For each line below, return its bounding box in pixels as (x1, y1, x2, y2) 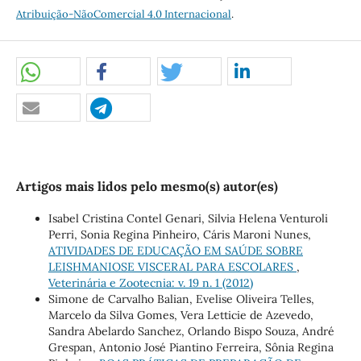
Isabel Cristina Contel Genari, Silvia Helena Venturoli (48, 210, 328, 226)
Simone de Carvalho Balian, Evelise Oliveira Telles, (48, 291, 314, 306)
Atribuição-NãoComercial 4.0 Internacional (15, 6, 231, 21)
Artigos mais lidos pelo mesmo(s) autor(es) (15, 177, 278, 194)
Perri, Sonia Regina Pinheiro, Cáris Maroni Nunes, (48, 226, 311, 242)
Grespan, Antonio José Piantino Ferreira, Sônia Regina (48, 339, 334, 355)
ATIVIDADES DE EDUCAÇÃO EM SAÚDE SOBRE (48, 243, 303, 258)
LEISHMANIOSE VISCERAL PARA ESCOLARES (48, 259, 297, 274)
